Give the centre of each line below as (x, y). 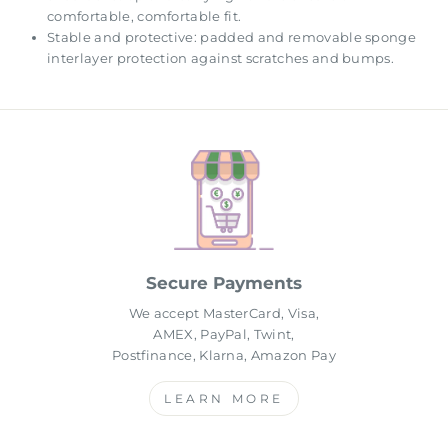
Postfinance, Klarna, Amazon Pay (224, 356)
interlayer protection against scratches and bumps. (221, 59)
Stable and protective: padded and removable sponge (232, 38)
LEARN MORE (224, 399)
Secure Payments (224, 283)
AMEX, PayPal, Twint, (224, 335)
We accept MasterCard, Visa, (224, 314)
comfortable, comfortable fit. (144, 17)
